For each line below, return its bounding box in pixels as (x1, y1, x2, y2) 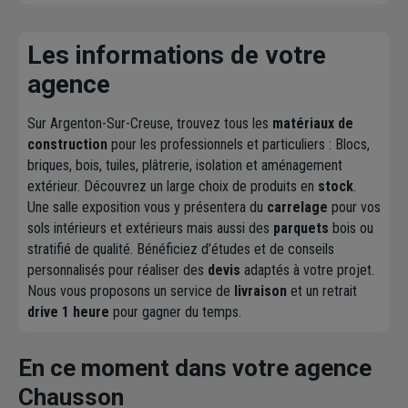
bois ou (329, 219, 373, 238)
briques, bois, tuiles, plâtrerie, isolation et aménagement (27, 157, 342, 175)
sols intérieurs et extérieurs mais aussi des (27, 219, 273, 238)
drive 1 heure (27, 303, 109, 321)
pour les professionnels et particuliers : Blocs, (107, 136, 370, 154)
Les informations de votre (27, 40, 326, 71)
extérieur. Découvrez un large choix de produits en (27, 178, 318, 196)
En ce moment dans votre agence (18, 354, 372, 382)
